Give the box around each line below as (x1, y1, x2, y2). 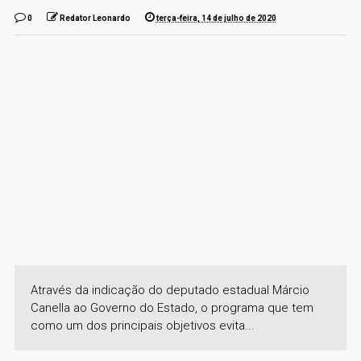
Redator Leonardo (59, 13, 131, 23)
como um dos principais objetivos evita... (30, 317, 255, 333)
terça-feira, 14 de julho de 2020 (156, 13, 276, 23)
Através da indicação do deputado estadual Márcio (30, 282, 309, 297)
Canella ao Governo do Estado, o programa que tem (30, 300, 313, 315)
